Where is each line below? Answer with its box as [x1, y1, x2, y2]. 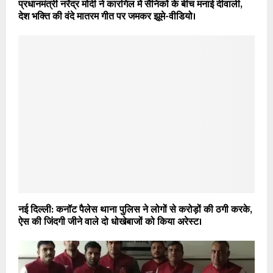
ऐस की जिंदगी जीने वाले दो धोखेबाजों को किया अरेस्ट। [18, 213, 204, 230]
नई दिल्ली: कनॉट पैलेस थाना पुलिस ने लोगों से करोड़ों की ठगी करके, [18, 201, 252, 218]
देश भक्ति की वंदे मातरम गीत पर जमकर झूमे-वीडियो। [18, 8, 196, 25]
